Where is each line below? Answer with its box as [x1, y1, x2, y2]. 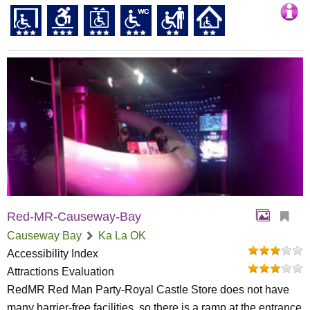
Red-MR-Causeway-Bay [7, 210, 141, 224]
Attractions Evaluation [7, 266, 114, 277]
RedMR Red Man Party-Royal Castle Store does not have [7, 284, 289, 295]
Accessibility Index [7, 248, 98, 259]
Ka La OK [98, 230, 146, 241]
